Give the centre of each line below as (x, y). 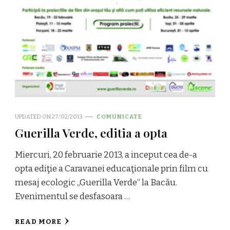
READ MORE (38, 222)
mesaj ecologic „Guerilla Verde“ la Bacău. (96, 182)
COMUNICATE (119, 116)
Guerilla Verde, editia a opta (91, 132)
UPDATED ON (33, 116)
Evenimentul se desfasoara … (72, 196)
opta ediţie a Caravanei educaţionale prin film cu (111, 168)
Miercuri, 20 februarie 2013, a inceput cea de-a (106, 155)
